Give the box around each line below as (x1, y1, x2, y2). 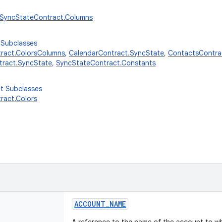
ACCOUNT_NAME (74, 199, 126, 209)
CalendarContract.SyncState (69, 49, 164, 57)
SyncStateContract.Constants (56, 58, 156, 67)
